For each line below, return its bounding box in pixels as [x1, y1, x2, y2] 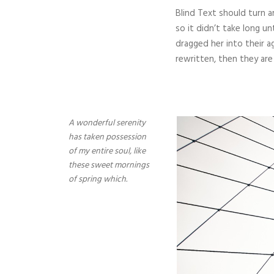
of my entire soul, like [68, 144, 146, 158]
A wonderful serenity [68, 116, 146, 130]
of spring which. [68, 172, 127, 187]
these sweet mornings [68, 158, 149, 172]
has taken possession [68, 130, 146, 144]
